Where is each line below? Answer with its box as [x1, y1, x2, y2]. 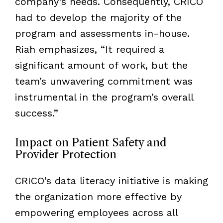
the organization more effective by [14, 190, 182, 203]
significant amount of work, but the [14, 59, 188, 71]
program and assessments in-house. [14, 27, 190, 39]
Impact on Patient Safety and [14, 135, 166, 149]
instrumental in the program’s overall [14, 91, 193, 103]
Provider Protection [14, 147, 116, 161]
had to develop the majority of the [14, 11, 182, 23]
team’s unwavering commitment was [14, 75, 193, 87]
